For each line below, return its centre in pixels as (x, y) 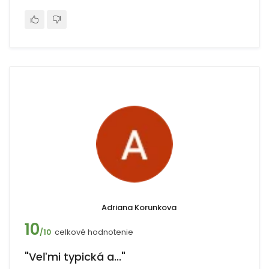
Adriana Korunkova (139, 207)
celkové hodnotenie (94, 232)
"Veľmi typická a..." (75, 257)
